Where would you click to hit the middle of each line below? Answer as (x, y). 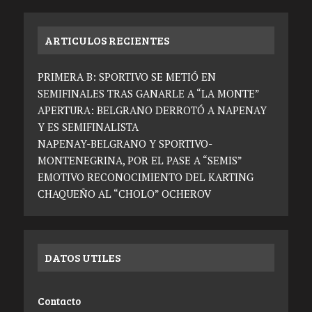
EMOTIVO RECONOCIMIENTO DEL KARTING (145, 177)
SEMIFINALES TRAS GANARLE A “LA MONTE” (148, 93)
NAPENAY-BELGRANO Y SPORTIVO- (125, 143)
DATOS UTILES (82, 257)
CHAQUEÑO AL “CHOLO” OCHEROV (124, 193)
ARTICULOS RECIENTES (107, 40)
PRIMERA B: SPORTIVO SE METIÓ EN (126, 76)
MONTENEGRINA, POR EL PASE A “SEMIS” (140, 160)
